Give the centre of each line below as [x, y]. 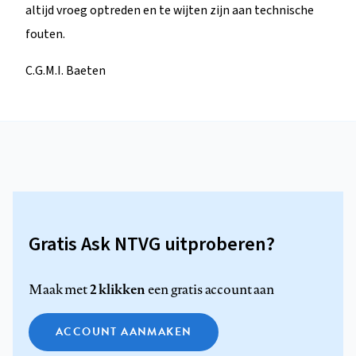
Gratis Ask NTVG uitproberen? [152, 244]
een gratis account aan [210, 289]
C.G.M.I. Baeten [66, 70]
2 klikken [118, 288]
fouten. [45, 34]
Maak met [59, 289]
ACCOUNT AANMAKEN [124, 331]
